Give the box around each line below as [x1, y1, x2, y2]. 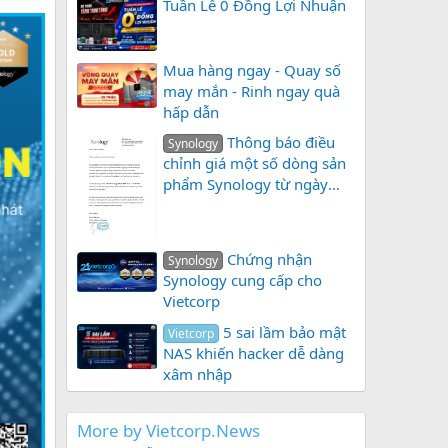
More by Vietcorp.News [77, 418, 260, 442]
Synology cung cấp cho [163, 270, 322, 291]
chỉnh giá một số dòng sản [163, 153, 346, 174]
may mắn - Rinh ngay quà [163, 81, 340, 102]
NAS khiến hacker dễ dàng [163, 342, 344, 363]
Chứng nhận [227, 249, 313, 270]
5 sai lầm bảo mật [223, 321, 347, 342]
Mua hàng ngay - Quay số [163, 60, 341, 81]
